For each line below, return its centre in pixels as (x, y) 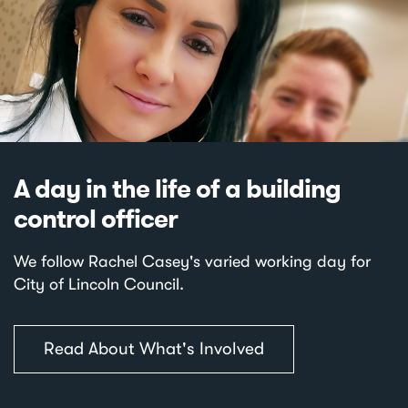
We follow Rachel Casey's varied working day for (192, 261)
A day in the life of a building (177, 189)
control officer (96, 219)
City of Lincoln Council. (99, 284)
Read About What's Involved (154, 348)
